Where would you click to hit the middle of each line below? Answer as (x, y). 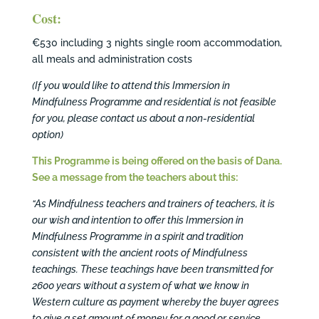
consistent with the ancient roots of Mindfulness (140, 253)
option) (47, 135)
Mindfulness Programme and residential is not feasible (154, 102)
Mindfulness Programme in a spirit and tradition (137, 236)
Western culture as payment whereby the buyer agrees (155, 302)
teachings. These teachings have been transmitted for (152, 269)
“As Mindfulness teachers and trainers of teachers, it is (153, 204)
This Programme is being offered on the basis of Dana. (157, 161)
